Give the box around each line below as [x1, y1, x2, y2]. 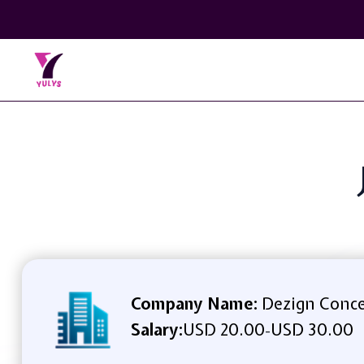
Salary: [130, 318, 183, 340]
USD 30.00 [270, 318, 353, 340]
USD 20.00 [182, 318, 265, 340]
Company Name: [130, 292, 258, 314]
